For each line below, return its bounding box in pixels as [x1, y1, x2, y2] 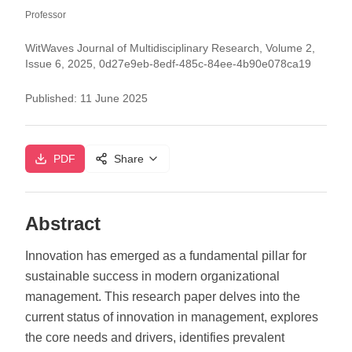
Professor [25, 9, 66, 20]
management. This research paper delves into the [25, 290, 300, 303]
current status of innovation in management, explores [25, 310, 318, 324]
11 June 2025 [80, 92, 148, 104]
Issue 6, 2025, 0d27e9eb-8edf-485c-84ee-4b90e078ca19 [25, 57, 311, 70]
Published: [25, 92, 80, 104]
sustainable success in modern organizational [25, 269, 280, 283]
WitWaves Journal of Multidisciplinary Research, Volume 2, [25, 42, 315, 54]
